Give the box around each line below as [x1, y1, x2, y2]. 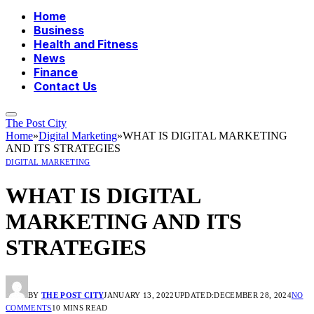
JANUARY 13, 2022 [104, 291, 175, 300]
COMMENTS [6, 303, 52, 313]
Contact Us [34, 79, 97, 94]
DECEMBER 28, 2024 [214, 291, 292, 300]
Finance [34, 65, 78, 80]
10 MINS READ [51, 303, 108, 313]
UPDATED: [174, 291, 214, 300]
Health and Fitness [34, 37, 138, 52]
